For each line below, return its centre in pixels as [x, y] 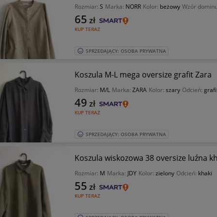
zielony [165, 173]
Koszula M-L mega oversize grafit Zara [143, 75]
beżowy [170, 7]
